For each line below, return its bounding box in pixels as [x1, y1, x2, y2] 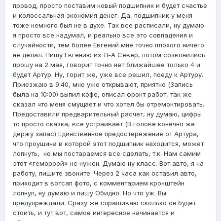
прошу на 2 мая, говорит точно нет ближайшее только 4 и [13, 61, 200, 69]
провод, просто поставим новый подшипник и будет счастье [13, 1, 207, 10]
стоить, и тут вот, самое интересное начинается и [13, 209, 175, 217]
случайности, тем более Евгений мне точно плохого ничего [13, 41, 204, 49]
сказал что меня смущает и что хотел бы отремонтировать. [13, 100, 204, 109]
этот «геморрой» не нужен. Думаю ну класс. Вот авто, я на [13, 159, 204, 168]
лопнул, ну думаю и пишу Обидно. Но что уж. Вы [13, 189, 166, 197]
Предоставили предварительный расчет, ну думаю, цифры [13, 110, 202, 118]
